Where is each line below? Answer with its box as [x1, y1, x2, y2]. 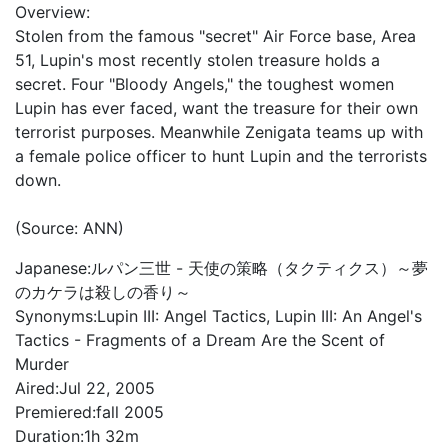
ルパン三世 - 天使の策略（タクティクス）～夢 [91, 258, 428, 278]
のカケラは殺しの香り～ [15, 282, 191, 302]
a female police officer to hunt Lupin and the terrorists [15, 146, 427, 166]
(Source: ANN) [15, 218, 124, 238]
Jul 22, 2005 [59, 378, 155, 398]
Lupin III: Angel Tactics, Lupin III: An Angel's [97, 306, 422, 326]
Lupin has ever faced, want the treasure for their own [15, 98, 418, 118]
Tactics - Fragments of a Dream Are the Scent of [15, 330, 385, 350]
